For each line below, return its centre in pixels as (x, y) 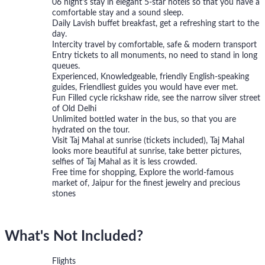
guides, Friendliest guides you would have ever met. (147, 88)
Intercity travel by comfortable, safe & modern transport (154, 45)
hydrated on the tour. (91, 130)
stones (64, 194)
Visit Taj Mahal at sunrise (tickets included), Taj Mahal (148, 141)
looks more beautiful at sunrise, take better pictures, (147, 152)
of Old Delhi (74, 109)
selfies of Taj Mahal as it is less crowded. (125, 162)
